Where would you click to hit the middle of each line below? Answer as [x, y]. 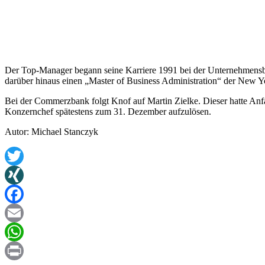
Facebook [23, 213]
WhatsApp [25, 251]
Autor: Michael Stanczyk [51, 132]
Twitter [18, 175]
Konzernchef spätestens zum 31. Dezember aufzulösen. [108, 112]
